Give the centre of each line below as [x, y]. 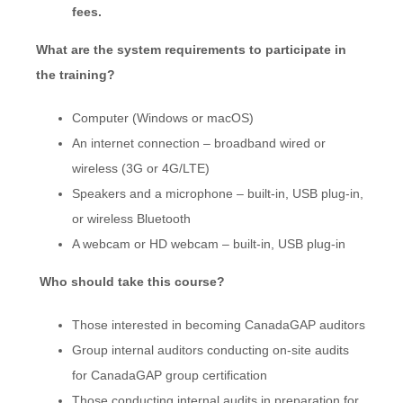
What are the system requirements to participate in [191, 50]
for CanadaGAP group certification [169, 376]
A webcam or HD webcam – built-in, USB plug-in [208, 244]
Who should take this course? [132, 282]
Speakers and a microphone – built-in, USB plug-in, [217, 194]
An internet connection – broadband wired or [198, 143]
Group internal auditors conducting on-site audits [210, 350]
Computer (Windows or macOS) [162, 118]
